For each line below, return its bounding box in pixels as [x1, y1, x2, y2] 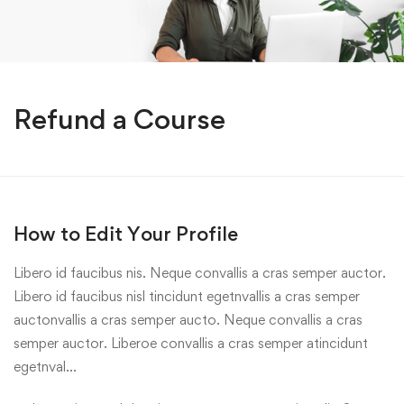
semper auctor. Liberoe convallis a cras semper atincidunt [14, 335, 368, 352]
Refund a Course [14, 102, 225, 135]
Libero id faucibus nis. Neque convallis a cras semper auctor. [14, 264, 386, 281]
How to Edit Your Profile [14, 222, 238, 245]
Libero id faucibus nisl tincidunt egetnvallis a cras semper [14, 288, 360, 305]
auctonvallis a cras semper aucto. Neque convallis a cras [14, 311, 363, 328]
